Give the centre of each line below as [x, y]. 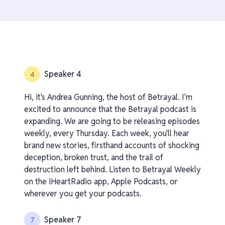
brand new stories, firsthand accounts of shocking [112, 145]
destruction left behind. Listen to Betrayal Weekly [113, 170]
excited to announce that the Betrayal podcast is [110, 109]
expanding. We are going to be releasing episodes [112, 121]
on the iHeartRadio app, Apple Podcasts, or [101, 182]
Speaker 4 [63, 74]
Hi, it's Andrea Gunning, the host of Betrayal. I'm [108, 97]
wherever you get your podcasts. [83, 194]
